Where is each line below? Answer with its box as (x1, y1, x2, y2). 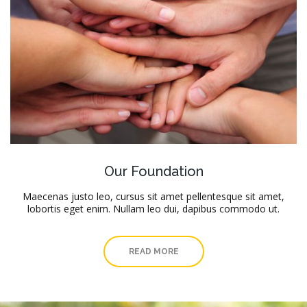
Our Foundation (103, 162, 204, 180)
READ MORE (128, 246, 179, 256)
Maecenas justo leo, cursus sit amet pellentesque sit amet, (23, 189, 284, 203)
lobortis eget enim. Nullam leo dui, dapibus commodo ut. (27, 201, 280, 215)
